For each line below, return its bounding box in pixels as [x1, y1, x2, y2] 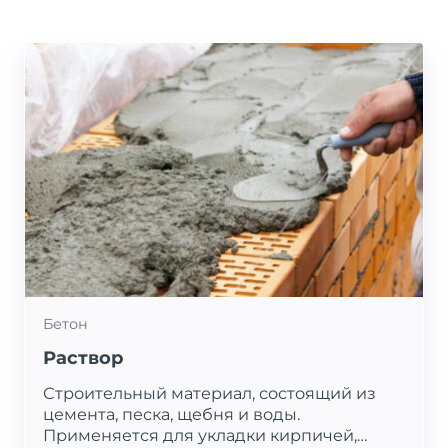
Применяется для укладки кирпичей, [43, 425, 357, 446]
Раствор [43, 347, 123, 370]
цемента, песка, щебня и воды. [43, 404, 300, 425]
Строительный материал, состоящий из [43, 383, 376, 404]
